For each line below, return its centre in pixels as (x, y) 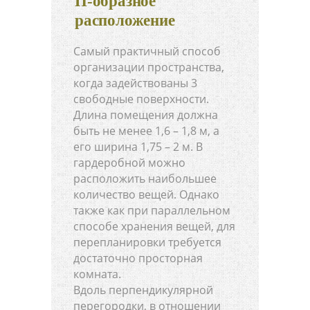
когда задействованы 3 (135, 83)
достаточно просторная (138, 258)
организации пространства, (149, 67)
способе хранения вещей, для (154, 227)
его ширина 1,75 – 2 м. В (138, 147)
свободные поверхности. (141, 99)
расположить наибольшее (145, 179)
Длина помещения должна (146, 115)
